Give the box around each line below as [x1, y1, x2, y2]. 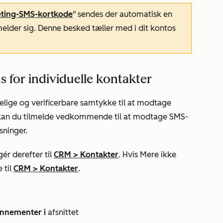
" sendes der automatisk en [73, 9, 172, 19]
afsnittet [48, 208, 79, 217]
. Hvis [118, 150, 140, 159]
